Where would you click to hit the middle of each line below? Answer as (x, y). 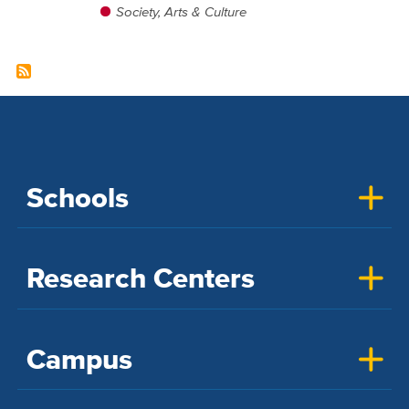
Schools (77, 198)
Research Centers (140, 278)
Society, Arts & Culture (181, 12)
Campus (79, 359)
